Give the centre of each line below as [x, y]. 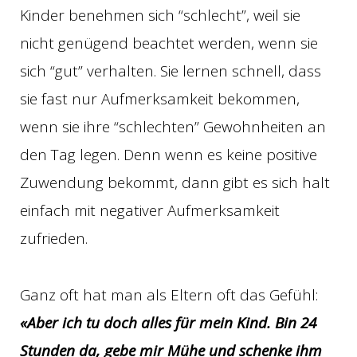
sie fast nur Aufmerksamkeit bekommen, [160, 99]
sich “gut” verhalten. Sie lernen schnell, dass [171, 71]
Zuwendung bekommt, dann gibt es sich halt [175, 183]
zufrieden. [54, 239]
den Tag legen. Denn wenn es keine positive [169, 155]
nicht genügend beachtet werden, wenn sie [169, 43]
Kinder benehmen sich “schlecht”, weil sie [160, 16]
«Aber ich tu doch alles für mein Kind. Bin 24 [168, 322]
